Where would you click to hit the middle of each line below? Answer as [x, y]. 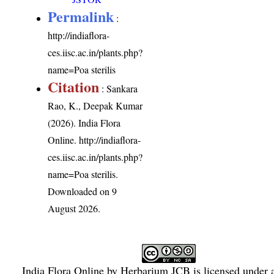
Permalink [81, 16]
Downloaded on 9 [83, 191]
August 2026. [74, 208]
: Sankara [119, 88]
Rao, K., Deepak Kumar [95, 105]
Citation [74, 86]
